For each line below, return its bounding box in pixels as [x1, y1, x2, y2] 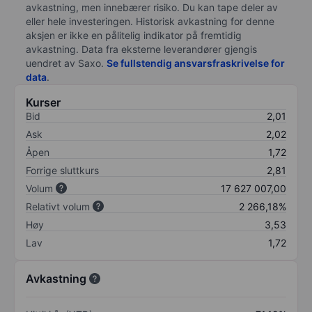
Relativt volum [26, 200, 90, 212]
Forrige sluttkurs [26, 164, 99, 176]
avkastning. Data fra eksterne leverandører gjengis [26, 42, 257, 55]
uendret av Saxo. [26, 56, 107, 69]
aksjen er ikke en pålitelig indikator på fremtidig [26, 29, 242, 41]
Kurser [26, 95, 61, 109]
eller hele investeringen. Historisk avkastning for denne [26, 15, 274, 27]
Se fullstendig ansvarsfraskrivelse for [107, 56, 285, 69]
